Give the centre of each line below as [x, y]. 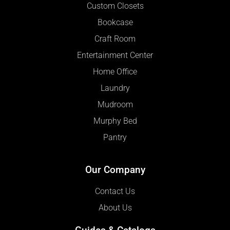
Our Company [115, 170]
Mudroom [115, 104]
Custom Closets [115, 6]
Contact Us [115, 192]
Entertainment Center [115, 55]
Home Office [115, 72]
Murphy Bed [115, 121]
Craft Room [115, 39]
